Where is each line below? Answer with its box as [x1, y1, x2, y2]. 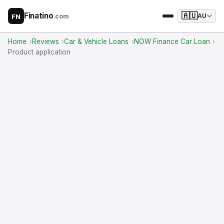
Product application [8, 48, 70, 56]
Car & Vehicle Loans [64, 37, 129, 45]
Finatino [24, 11, 53, 20]
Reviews [31, 37, 59, 45]
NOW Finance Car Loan [133, 37, 210, 45]
